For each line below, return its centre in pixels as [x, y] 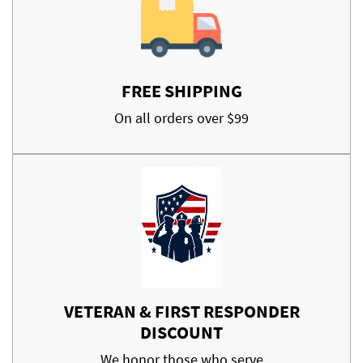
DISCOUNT [181, 332]
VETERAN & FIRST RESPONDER [181, 311]
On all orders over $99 [181, 117]
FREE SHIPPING [181, 90]
